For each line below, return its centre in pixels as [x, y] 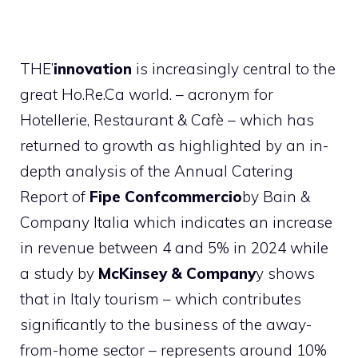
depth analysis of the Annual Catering [157, 171]
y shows [285, 273]
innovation [93, 68]
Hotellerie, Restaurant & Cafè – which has [167, 119]
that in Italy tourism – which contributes [161, 298]
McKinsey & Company [177, 273]
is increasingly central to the [234, 68]
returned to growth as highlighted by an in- [174, 145]
